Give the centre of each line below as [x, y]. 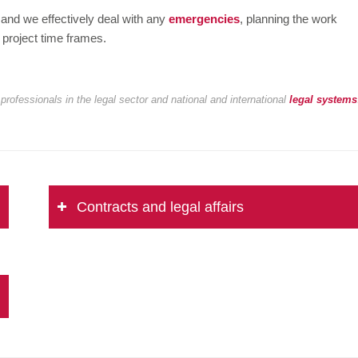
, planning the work [288, 19]
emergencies [204, 19]
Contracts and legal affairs [160, 207]
